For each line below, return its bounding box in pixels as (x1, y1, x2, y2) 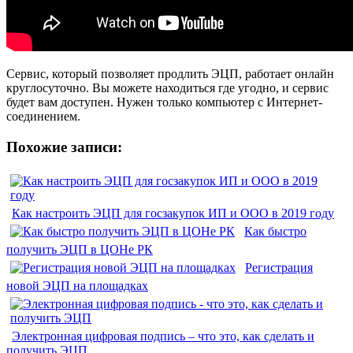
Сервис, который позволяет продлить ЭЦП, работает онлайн (6, 66, 334, 80)
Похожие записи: (6, 138, 122, 155)
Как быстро (244, 225, 307, 239)
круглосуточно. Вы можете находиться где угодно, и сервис (6, 80, 329, 95)
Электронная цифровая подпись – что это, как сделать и (12, 329, 314, 344)
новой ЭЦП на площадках (6, 279, 148, 293)
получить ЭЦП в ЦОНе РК (6, 243, 153, 257)
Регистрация (245, 261, 313, 275)
